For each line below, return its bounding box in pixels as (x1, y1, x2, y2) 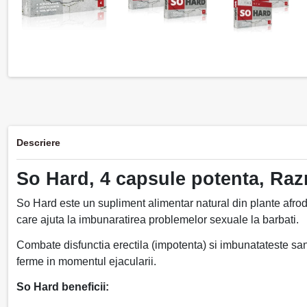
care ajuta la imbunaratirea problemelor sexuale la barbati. (16, 214, 299, 226)
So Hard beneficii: (16, 280, 109, 293)
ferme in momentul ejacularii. (16, 256, 159, 268)
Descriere (16, 137, 60, 149)
